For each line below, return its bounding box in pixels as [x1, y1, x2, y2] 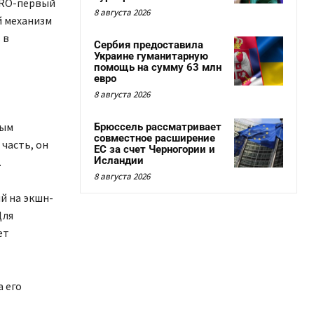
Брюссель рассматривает [94, 121, 221, 133]
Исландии [94, 154, 144, 167]
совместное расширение [94, 132, 215, 144]
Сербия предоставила [94, 39, 203, 51]
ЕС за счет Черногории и [94, 143, 215, 156]
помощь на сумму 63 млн [94, 61, 221, 74]
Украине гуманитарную [94, 50, 208, 62]
